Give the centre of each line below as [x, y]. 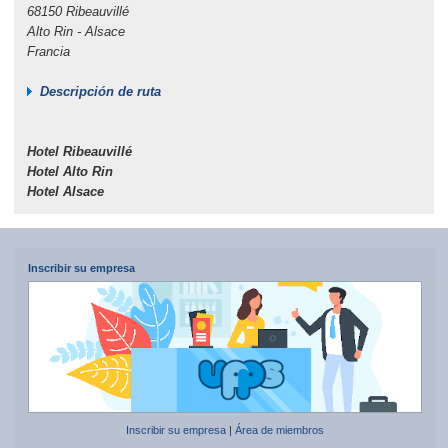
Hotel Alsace [65, 191]
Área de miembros [279, 430]
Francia [48, 51]
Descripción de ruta [100, 91]
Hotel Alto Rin [69, 171]
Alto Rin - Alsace [75, 31]
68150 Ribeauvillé [81, 11]
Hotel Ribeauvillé [79, 151]
